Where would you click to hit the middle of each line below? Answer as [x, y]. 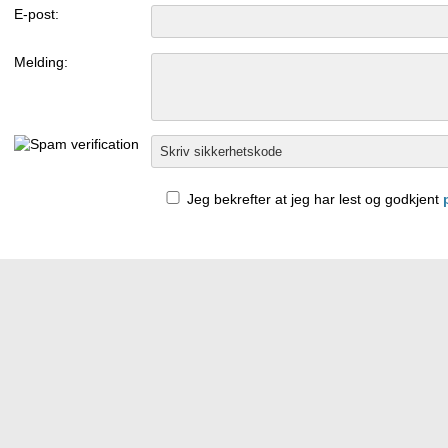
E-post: [37, 14]
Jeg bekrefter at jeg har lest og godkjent [312, 199]
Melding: [41, 62]
